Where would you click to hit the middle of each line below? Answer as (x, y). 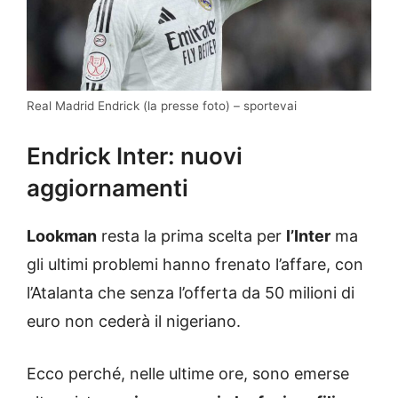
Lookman (62, 235)
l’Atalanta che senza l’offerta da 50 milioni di (191, 292)
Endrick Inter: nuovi (135, 155)
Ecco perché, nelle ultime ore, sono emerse (188, 373)
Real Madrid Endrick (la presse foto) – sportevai (162, 105)
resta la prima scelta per (191, 235)
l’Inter (308, 235)
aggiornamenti (107, 187)
